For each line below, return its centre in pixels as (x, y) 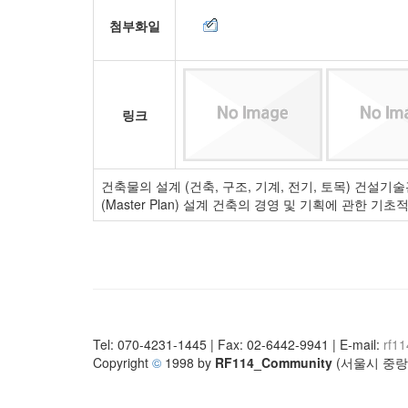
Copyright (122, 362)
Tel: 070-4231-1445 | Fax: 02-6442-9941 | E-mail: (238, 344)
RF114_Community (274, 362)
